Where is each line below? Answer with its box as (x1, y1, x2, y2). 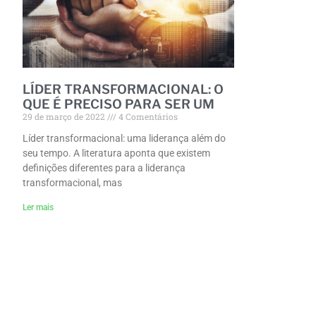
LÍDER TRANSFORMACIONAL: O (23, 82, 224, 97)
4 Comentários (116, 111, 178, 123)
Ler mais (23, 202, 54, 213)
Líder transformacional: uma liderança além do (23, 133, 226, 145)
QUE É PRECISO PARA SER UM (23, 97, 214, 112)
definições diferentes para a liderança (23, 162, 186, 174)
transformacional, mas (23, 177, 122, 189)
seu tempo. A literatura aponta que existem (23, 147, 210, 159)
